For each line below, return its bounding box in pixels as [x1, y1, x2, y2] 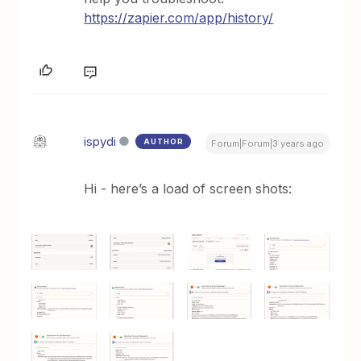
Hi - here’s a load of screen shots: [84, 180, 297, 197]
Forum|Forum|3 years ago [210, 138, 324, 149]
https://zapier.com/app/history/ [84, 10, 274, 26]
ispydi [84, 134, 117, 149]
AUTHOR [143, 137, 185, 146]
